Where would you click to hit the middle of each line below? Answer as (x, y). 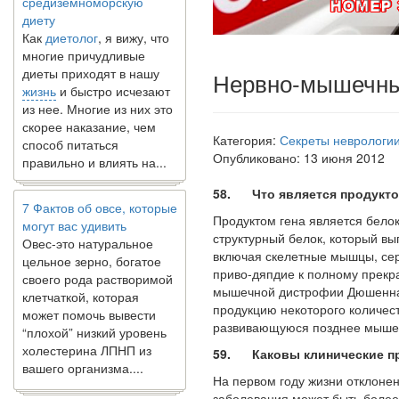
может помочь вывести (89, 290)
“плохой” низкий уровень (94, 308)
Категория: (246, 139)
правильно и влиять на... (94, 138)
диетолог (72, 13)
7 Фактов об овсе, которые (100, 183)
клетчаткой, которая (81, 273)
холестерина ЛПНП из (87, 326)
